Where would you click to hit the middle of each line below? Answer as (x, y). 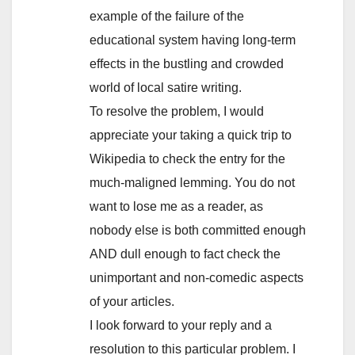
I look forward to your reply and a (181, 326)
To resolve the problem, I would (177, 112)
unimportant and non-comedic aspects (197, 278)
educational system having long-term (193, 40)
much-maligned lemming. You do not (192, 183)
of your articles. (132, 302)
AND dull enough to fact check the (185, 254)
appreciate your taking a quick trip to (191, 136)
